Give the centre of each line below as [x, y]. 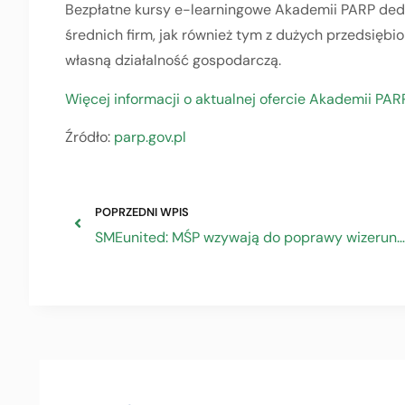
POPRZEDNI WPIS [142, 212]
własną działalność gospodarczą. [173, 61]
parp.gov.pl [150, 137]
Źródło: [89, 137]
